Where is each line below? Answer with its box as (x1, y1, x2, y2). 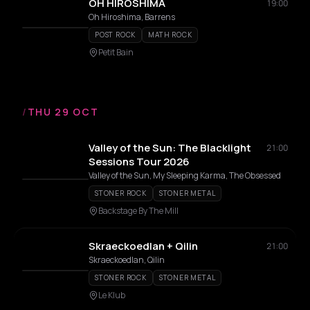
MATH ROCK (148, 30, 192, 39)
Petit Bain (98, 46, 134, 58)
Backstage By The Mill (98, 205, 179, 217)
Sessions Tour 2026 (89, 154, 190, 169)
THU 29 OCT (27, 105, 99, 118)
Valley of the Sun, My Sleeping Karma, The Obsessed (89, 170, 281, 181)
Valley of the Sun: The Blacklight (89, 140, 251, 155)
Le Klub (98, 289, 125, 301)
